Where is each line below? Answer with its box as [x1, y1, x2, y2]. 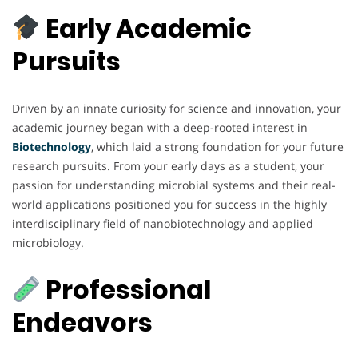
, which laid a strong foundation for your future [91, 138, 344, 154]
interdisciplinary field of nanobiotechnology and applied [12, 215, 313, 231]
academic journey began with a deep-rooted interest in [12, 119, 308, 135]
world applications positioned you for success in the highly [12, 196, 327, 212]
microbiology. [12, 234, 84, 250]
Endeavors [12, 304, 153, 341]
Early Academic [41, 10, 253, 47]
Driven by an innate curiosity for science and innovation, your [12, 100, 341, 116]
